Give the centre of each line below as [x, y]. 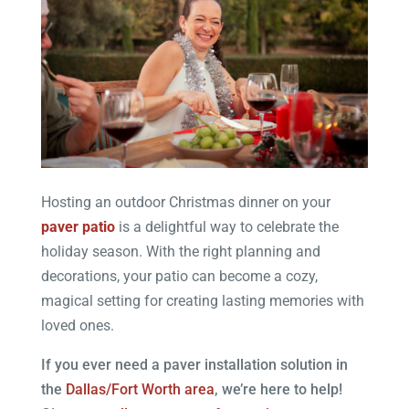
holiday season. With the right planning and [180, 251]
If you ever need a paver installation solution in [194, 364]
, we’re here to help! [278, 389]
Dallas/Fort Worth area [140, 389]
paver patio [78, 226]
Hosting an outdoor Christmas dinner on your [185, 202]
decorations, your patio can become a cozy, [179, 276]
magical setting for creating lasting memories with [202, 300]
